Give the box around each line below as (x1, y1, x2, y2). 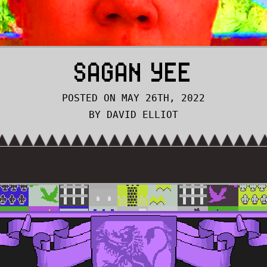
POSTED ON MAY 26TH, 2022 (62, 92, 205, 104)
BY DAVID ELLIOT (89, 109, 178, 120)
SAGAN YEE (74, 57, 193, 87)
